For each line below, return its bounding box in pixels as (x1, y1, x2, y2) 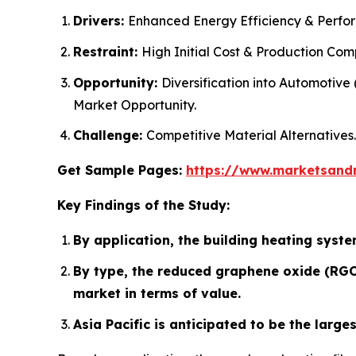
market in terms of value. (73, 285, 241, 302)
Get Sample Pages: (57, 162, 186, 179)
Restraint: (73, 44, 141, 60)
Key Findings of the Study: (57, 197, 230, 214)
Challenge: (73, 127, 146, 144)
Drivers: (73, 13, 128, 29)
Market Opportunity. (73, 96, 196, 113)
